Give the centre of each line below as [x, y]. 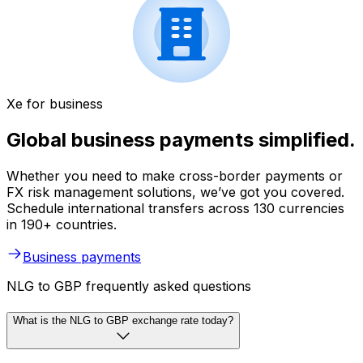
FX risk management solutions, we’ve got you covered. [175, 192]
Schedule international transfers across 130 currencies [175, 208]
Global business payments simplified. [181, 140]
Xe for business [55, 104]
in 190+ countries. [62, 224]
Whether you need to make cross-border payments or [175, 175]
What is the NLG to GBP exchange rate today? [123, 320]
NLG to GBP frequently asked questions [129, 286]
